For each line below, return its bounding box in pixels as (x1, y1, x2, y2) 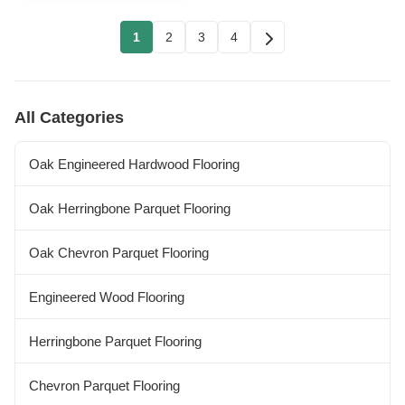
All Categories (14, 108, 124, 127)
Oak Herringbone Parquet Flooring (29, 200, 231, 216)
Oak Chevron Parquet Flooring (29, 244, 209, 260)
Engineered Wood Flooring (29, 288, 184, 305)
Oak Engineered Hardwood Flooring (29, 155, 240, 172)
